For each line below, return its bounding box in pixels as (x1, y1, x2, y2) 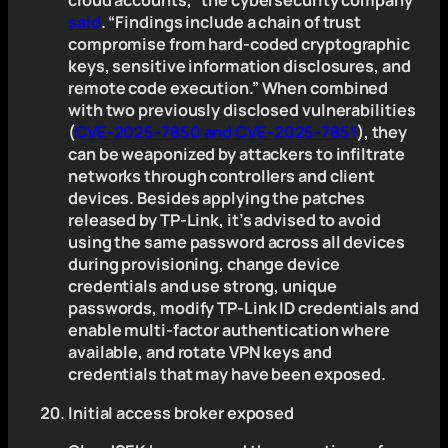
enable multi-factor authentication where (68, 319, 390, 342)
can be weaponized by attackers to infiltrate (68, 143, 405, 166)
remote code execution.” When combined (68, 77, 389, 100)
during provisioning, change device (68, 253, 340, 276)
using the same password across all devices (68, 231, 405, 254)
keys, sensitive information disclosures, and (68, 55, 411, 78)
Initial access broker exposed (68, 401, 295, 424)
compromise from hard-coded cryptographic (68, 33, 410, 56)
